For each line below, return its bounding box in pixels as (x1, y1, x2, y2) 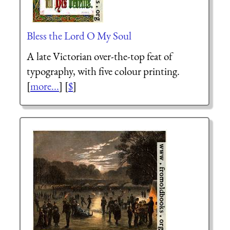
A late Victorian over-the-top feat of (26, 49, 172, 63)
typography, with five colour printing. (26, 64, 180, 78)
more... (30, 79, 59, 93)
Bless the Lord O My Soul (26, 28, 131, 43)
